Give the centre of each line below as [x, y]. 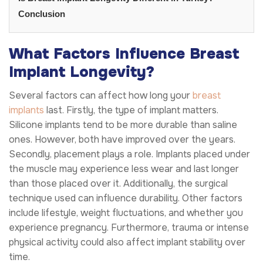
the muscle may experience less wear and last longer [124, 168]
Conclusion [42, 14]
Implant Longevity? [82, 72]
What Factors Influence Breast [124, 53]
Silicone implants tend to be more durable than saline [123, 124]
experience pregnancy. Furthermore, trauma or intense [129, 227]
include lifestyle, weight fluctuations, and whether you [126, 213]
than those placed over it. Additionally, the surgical [118, 183]
